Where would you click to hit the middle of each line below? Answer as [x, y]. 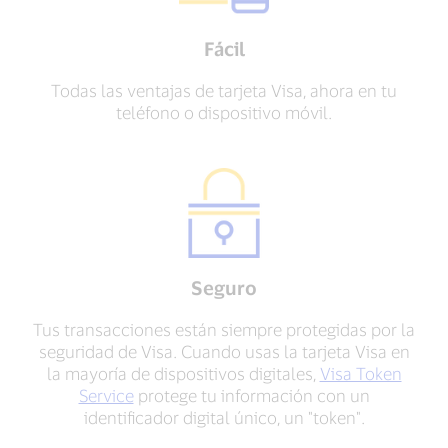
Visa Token [360, 373]
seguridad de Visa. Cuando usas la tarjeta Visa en [224, 351]
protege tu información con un [251, 395]
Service [106, 395]
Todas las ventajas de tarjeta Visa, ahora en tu [224, 90]
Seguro [224, 287]
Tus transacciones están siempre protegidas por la [224, 329]
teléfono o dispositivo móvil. [224, 112]
